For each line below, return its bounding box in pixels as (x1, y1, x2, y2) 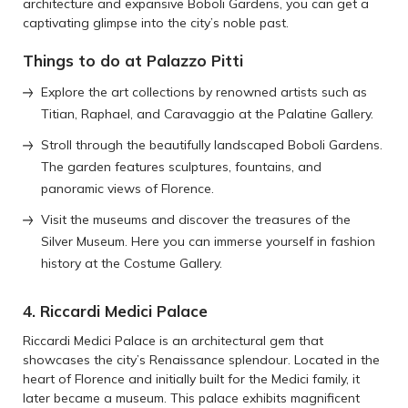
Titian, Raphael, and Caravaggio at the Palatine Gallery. (41, 106, 373, 123)
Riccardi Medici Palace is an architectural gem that (23, 332, 323, 350)
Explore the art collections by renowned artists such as (41, 84, 367, 101)
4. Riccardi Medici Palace (23, 301, 208, 321)
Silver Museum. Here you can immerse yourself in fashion (41, 233, 375, 250)
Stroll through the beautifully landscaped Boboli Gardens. (41, 137, 382, 154)
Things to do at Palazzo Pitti (23, 51, 243, 71)
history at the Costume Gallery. (41, 255, 222, 272)
